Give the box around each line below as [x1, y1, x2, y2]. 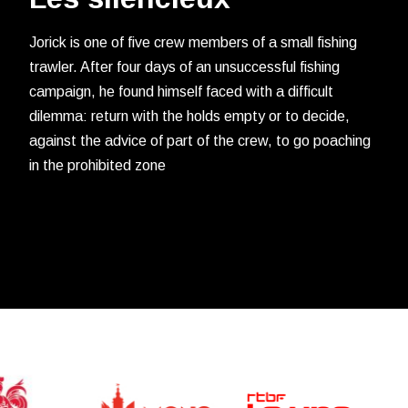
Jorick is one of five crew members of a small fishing [29, 35, 357, 51]
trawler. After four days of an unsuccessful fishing [29, 59, 340, 76]
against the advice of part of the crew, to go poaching [29, 133, 371, 149]
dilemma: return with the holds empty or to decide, [29, 108, 350, 125]
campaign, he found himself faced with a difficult [29, 84, 333, 100]
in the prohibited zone [29, 158, 166, 174]
